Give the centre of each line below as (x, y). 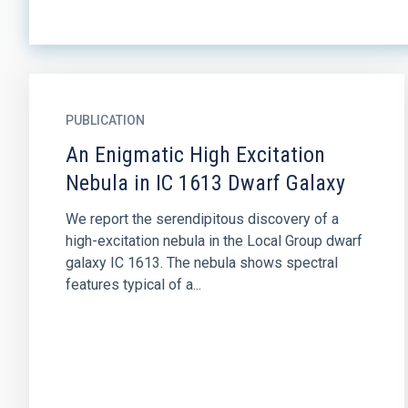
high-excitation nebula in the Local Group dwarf (214, 241)
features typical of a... (133, 285)
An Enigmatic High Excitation (195, 155)
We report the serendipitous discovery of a (202, 219)
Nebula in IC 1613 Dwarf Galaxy (205, 183)
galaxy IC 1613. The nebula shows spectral (202, 263)
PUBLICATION (105, 120)
